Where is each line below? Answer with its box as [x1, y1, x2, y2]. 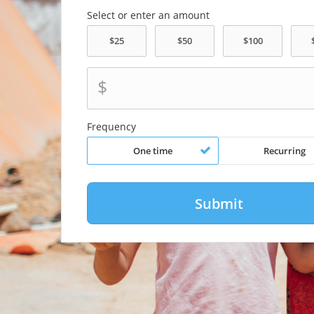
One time [132, 144, 172, 157]
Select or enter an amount [86, 8, 210, 22]
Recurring [264, 144, 306, 157]
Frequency [86, 120, 136, 133]
